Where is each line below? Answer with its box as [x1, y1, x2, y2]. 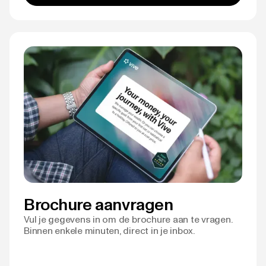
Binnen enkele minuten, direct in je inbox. [24, 224, 195, 236]
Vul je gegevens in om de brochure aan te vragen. [24, 213, 233, 225]
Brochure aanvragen [24, 194, 173, 214]
